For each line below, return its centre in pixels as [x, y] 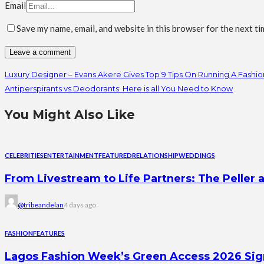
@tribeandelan [41, 205]
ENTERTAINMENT [71, 156]
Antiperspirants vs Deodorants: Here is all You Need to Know [119, 89]
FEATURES [49, 233]
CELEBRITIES [24, 156]
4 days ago [80, 205]
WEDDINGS [197, 156]
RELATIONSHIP [155, 156]
